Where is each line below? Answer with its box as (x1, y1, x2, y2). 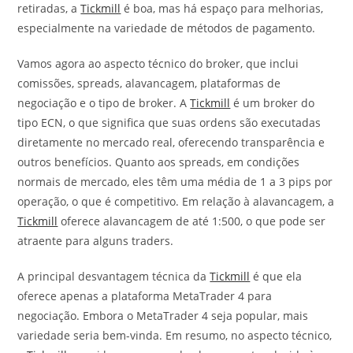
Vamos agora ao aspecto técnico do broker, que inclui (17, 56, 299, 72)
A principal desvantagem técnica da (17, 269, 210, 284)
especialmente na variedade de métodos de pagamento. (17, 20, 316, 36)
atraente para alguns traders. (17, 233, 174, 249)
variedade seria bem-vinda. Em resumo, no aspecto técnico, (17, 328, 333, 344)
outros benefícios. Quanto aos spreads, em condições (17, 154, 300, 170)
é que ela (250, 269, 303, 284)
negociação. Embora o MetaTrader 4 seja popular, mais (17, 308, 309, 324)
